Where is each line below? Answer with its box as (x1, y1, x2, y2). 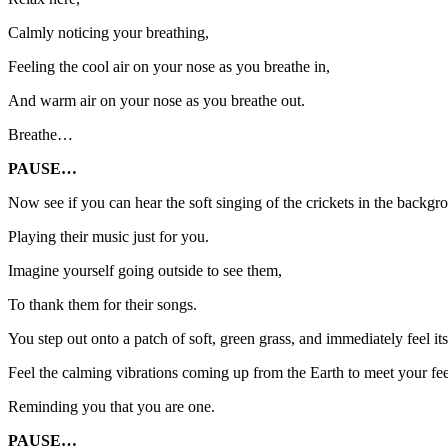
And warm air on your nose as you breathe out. (8, 92, 305, 110)
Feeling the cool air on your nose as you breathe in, (8, 58, 330, 76)
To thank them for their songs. (8, 296, 197, 314)
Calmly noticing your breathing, (8, 24, 209, 42)
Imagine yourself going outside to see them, (8, 262, 282, 280)
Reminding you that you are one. (8, 398, 215, 416)
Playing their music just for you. (8, 228, 209, 246)
